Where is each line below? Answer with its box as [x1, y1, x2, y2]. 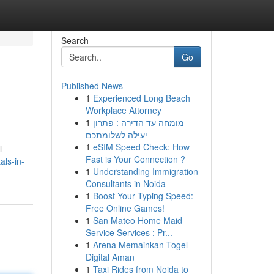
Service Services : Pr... [85, 226, 172, 239]
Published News [61, 80, 123, 92]
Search [61, 34, 89, 46]
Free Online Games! [85, 202, 165, 214]
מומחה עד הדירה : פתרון [92, 116, 184, 128]
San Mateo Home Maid [92, 214, 182, 226]
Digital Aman [85, 251, 135, 263]
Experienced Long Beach [92, 92, 190, 104]
